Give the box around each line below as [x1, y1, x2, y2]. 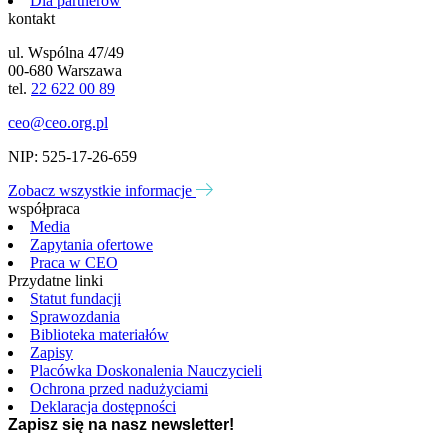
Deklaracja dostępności [30, 397, 176, 415]
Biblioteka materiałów [30, 325, 169, 343]
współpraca [8, 199, 80, 217]
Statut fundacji [30, 289, 121, 307]
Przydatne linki [8, 271, 103, 289]
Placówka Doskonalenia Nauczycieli [30, 361, 262, 379]
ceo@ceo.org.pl [8, 113, 108, 131]
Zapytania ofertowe [30, 235, 153, 253]
